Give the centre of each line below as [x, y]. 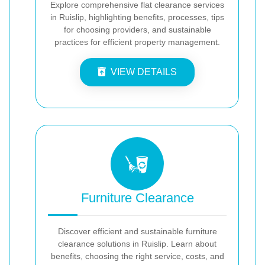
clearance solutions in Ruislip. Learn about [137, 243]
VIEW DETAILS [144, 72]
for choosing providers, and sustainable [137, 29]
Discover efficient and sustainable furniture [137, 231]
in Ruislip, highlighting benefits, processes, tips [137, 17]
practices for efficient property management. [137, 42]
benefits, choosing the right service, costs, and [137, 256]
